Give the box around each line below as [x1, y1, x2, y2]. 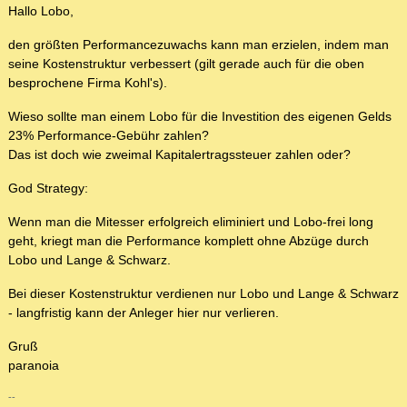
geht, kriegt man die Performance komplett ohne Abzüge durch [8, 233, 369, 249]
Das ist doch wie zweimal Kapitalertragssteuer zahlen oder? [8, 147, 351, 163]
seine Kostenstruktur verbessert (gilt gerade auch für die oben [8, 56, 364, 72]
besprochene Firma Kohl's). [8, 75, 167, 91]
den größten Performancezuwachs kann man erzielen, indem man [8, 37, 389, 53]
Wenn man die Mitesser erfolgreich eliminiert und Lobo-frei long [8, 214, 373, 230]
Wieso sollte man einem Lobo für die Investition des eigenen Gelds [8, 109, 392, 124]
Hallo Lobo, [8, 4, 74, 19]
